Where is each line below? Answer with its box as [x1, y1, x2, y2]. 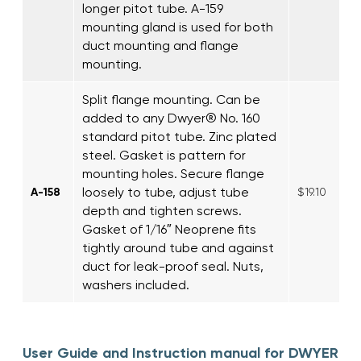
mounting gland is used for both [82, 19, 273, 35]
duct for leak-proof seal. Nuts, [82, 258, 263, 274]
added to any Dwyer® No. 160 [82, 110, 260, 126]
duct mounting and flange [82, 37, 239, 53]
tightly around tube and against [82, 239, 274, 255]
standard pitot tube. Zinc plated [82, 128, 276, 144]
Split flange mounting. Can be [82, 91, 260, 107]
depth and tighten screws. [82, 202, 242, 218]
